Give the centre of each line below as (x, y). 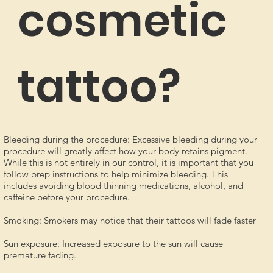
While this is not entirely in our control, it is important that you (128, 162)
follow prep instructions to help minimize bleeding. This (115, 174)
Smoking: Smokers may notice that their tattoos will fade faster (129, 220)
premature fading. (40, 255)
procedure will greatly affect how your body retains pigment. (125, 151)
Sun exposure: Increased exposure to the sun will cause (113, 243)
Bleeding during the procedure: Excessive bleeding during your (130, 139)
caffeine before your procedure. (66, 197)
